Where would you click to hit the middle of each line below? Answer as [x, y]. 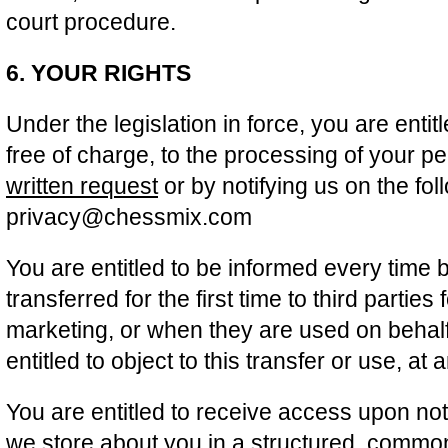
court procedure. [91, 22]
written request [82, 186]
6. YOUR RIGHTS [98, 73]
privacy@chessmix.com [129, 217]
